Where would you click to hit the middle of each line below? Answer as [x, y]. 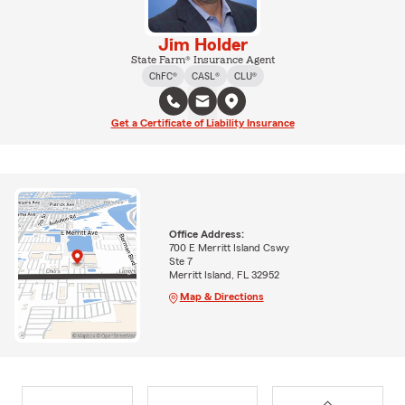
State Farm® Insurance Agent [202, 60]
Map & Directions [221, 297]
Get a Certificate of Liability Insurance [202, 123]
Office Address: [206, 235]
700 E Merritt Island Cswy [229, 248]
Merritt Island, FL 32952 [224, 275]
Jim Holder [202, 45]
